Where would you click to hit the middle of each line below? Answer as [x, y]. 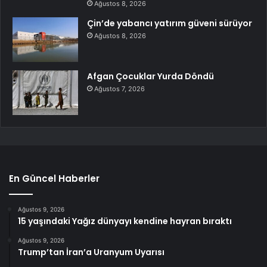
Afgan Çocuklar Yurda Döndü [150, 77]
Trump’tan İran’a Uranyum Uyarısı [91, 252]
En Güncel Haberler [54, 179]
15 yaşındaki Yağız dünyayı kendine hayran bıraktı [125, 221]
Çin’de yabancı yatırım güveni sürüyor [170, 24]
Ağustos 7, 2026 [119, 89]
